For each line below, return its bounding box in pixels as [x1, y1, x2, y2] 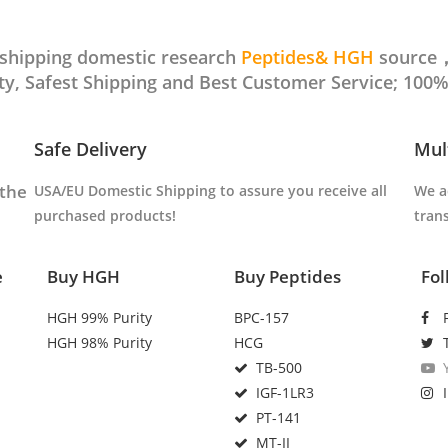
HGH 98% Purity [47, 333, 153, 352]
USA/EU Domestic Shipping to [33, 181, 239, 200]
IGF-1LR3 [256, 383, 315, 402]
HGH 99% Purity [47, 308, 153, 327]
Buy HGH [47, 265, 121, 288]
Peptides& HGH [241, 45, 374, 69]
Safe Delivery [33, 137, 147, 161]
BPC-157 [233, 308, 289, 327]
